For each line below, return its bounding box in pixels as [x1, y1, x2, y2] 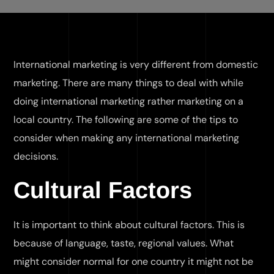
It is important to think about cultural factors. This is [13, 218, 245, 231]
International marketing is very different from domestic [13, 58, 259, 71]
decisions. [13, 150, 59, 163]
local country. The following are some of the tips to [13, 113, 239, 126]
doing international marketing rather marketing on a [13, 95, 244, 108]
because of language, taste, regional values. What [13, 237, 234, 250]
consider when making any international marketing [13, 131, 240, 144]
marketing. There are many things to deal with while [13, 76, 244, 89]
